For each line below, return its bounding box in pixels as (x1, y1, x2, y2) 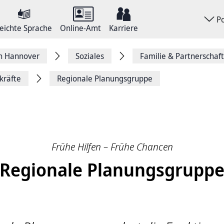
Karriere (109, 22, 138, 33)
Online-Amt (60, 22, 101, 33)
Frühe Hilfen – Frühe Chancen (51, 140, 173, 153)
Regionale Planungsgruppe (57, 73, 152, 84)
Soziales (75, 50, 104, 61)
